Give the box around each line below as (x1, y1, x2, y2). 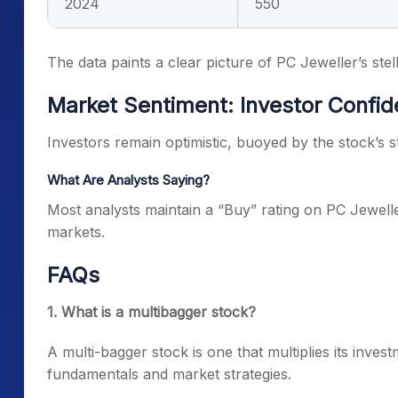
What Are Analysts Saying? (47, 171, 210, 189)
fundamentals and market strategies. (47, 365, 291, 384)
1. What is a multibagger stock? (47, 303, 256, 322)
